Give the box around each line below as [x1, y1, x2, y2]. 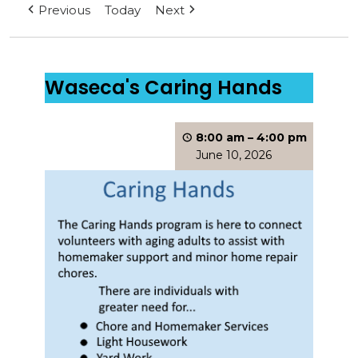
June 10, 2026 [195, 148, 272, 162]
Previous [38, 2, 91, 18]
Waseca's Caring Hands [45, 74, 283, 101]
